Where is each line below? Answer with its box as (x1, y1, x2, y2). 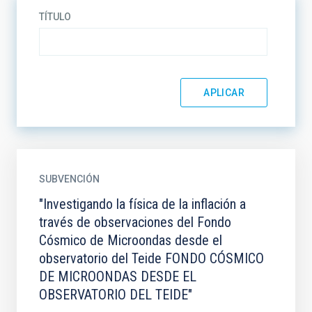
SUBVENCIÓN (39, 173, 100, 185)
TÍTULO (39, 11, 71, 22)
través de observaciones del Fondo (39, 214, 231, 231)
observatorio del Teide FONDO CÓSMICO (39, 250, 264, 267)
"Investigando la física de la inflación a (39, 196, 246, 212)
